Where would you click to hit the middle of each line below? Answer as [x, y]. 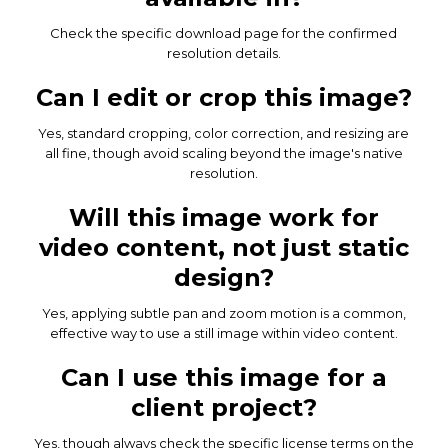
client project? [223, 407]
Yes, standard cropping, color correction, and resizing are [224, 132]
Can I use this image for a [223, 377]
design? [223, 277]
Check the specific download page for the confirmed [224, 32]
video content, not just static [223, 247]
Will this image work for [223, 217]
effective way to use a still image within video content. [223, 332]
